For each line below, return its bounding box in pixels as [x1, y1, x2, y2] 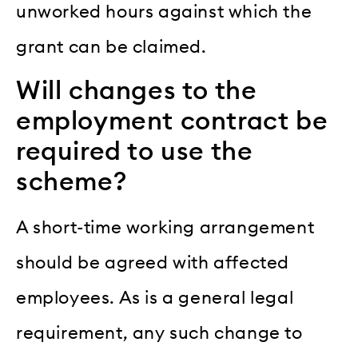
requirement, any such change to [16, 324, 303, 343]
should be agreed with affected [16, 254, 290, 272]
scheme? [16, 169, 127, 196]
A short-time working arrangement [16, 219, 315, 237]
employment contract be [16, 109, 328, 135]
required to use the [16, 139, 253, 165]
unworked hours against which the [16, 2, 312, 21]
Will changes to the [16, 78, 257, 105]
